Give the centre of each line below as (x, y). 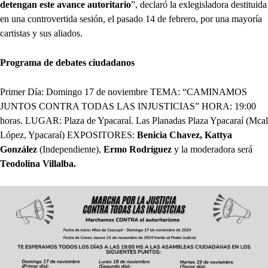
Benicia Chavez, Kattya (185, 135)
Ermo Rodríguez (139, 149)
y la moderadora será (213, 149)
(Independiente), (70, 149)
